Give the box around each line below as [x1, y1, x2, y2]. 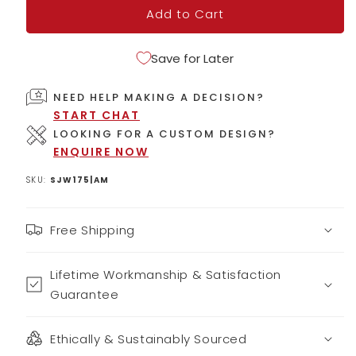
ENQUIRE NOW [53, 143, 149, 160]
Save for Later [151, 49, 234, 67]
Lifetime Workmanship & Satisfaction [50, 265, 282, 283]
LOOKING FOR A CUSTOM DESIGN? [53, 126, 276, 141]
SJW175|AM [49, 173, 110, 186]
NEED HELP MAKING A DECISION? [53, 89, 265, 105]
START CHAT [53, 106, 140, 123]
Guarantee [50, 285, 119, 303]
